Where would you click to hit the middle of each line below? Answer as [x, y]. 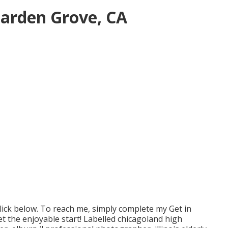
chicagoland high [150, 219]
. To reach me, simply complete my [103, 208]
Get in [180, 208]
